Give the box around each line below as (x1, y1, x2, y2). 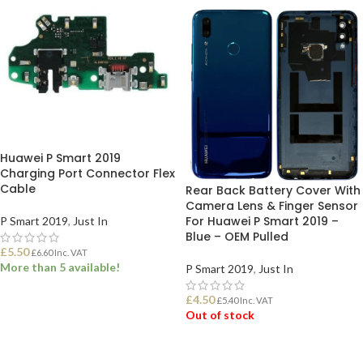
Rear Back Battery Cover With (186, 182, 361, 199)
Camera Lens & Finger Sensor (186, 198, 358, 214)
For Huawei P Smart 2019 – (186, 213, 339, 229)
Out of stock (186, 308, 254, 322)
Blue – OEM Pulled (186, 228, 288, 245)
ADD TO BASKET (10, 301, 95, 314)
